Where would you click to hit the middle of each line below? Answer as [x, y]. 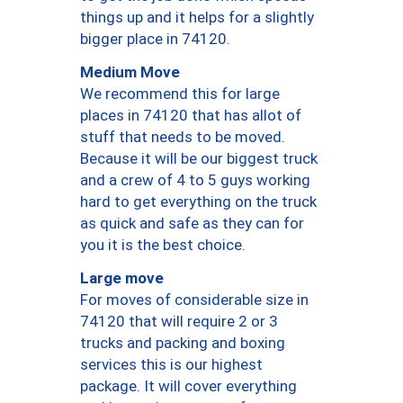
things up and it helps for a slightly [197, 18]
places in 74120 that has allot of [191, 116]
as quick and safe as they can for [192, 224]
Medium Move [130, 72]
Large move [122, 278]
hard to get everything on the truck [198, 202]
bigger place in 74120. [155, 39]
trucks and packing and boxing [183, 343]
